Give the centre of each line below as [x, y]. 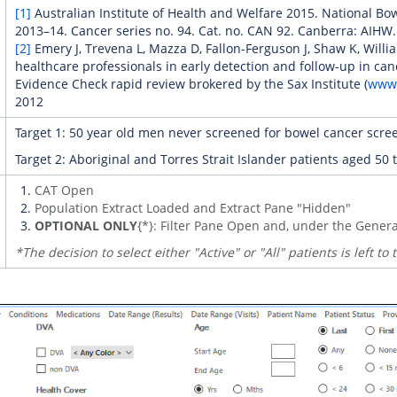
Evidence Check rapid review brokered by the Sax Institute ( [191, 84]
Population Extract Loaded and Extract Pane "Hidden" [192, 208]
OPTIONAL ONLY [86, 226]
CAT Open [64, 190]
